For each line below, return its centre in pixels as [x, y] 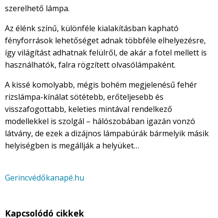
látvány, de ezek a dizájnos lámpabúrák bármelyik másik [107, 134]
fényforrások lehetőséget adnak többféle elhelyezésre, [105, 41]
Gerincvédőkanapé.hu [45, 178]
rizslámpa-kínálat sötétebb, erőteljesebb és [84, 97]
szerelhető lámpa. [37, 9]
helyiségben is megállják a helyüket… [72, 146]
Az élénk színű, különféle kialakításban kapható [92, 28]
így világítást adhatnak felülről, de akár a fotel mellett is [106, 53]
